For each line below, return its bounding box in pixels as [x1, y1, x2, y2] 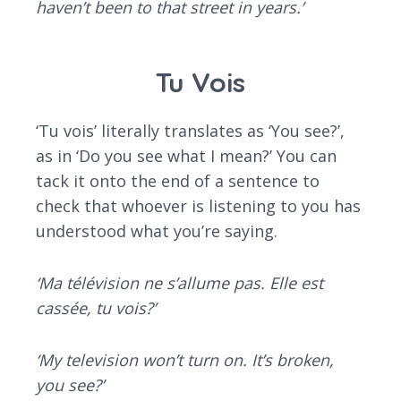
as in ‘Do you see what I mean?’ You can [36, 145, 337, 167]
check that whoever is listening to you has [36, 195, 361, 218]
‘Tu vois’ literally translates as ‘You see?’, [36, 120, 345, 142]
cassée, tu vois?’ [36, 297, 156, 320]
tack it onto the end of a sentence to [36, 170, 320, 192]
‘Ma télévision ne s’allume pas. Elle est [36, 272, 323, 294]
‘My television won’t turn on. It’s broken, [36, 349, 334, 371]
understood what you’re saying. [36, 220, 277, 243]
